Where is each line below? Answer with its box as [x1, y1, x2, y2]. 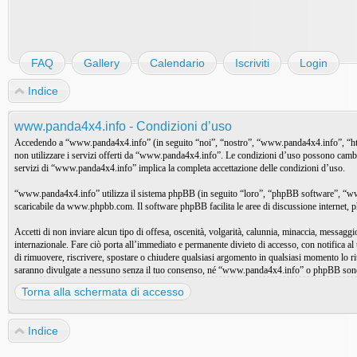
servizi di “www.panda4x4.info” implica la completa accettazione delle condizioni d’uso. [14, 163, 345, 174]
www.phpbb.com [67, 201, 132, 212]
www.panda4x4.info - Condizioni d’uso [14, 120, 232, 133]
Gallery [84, 57, 120, 69]
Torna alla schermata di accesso [22, 285, 184, 298]
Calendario [150, 57, 205, 69]
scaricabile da [14, 201, 67, 212]
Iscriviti [235, 57, 269, 69]
